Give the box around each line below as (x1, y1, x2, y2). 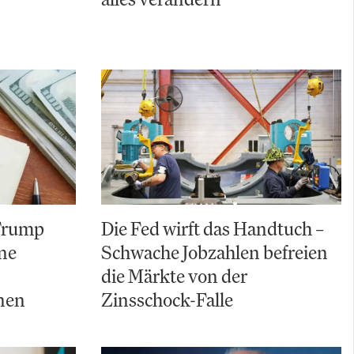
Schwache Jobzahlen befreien (101, 240, 328, 265)
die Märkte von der (101, 264, 247, 288)
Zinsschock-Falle (101, 288, 233, 312)
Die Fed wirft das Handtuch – (101, 217, 324, 241)
